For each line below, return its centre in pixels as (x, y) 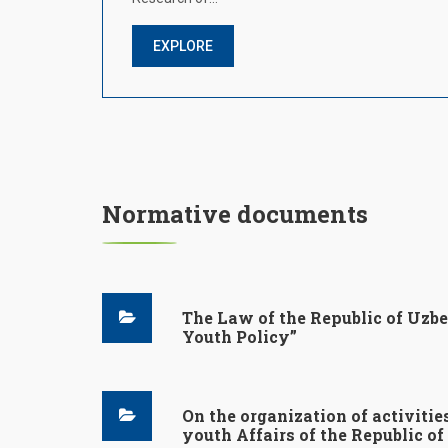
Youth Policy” (239, 336)
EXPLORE (183, 46)
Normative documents (235, 214)
